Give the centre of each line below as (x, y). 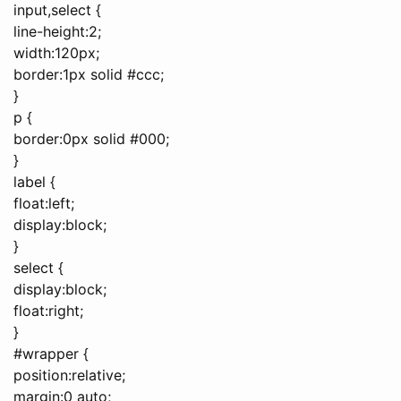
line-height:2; (57, 31)
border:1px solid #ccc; (89, 74)
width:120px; (56, 52)
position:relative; (69, 375)
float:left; (44, 203)
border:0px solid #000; (91, 138)
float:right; (48, 310)
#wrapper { (51, 353)
